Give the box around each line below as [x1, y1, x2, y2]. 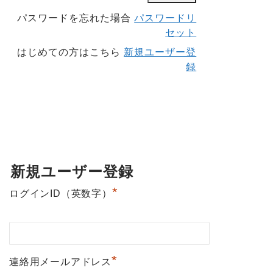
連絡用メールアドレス [9, 257, 112, 268]
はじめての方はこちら [17, 47, 124, 58]
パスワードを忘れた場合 [17, 13, 135, 24]
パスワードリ [134, 13, 197, 24]
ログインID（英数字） [9, 188, 112, 199]
